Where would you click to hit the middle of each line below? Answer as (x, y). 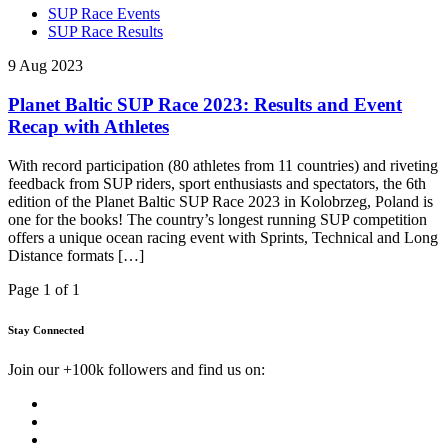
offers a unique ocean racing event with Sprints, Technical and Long (223, 237)
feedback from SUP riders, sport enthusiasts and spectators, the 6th (217, 183)
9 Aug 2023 (45, 66)
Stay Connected (46, 329)
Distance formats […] (76, 255)
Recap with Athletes (88, 127)
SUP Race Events (104, 14)
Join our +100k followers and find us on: (136, 369)
